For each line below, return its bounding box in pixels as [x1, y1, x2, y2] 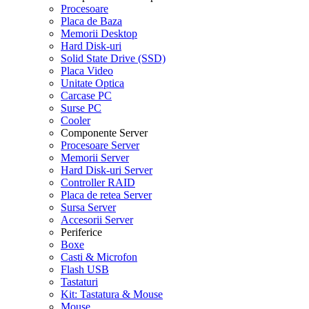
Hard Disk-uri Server [61, 164, 152, 176]
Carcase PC [61, 90, 112, 101]
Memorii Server [61, 152, 129, 163]
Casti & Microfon [61, 251, 137, 263]
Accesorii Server [61, 214, 133, 226]
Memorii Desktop [61, 28, 137, 39]
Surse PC [61, 102, 101, 114]
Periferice [61, 226, 102, 238]
